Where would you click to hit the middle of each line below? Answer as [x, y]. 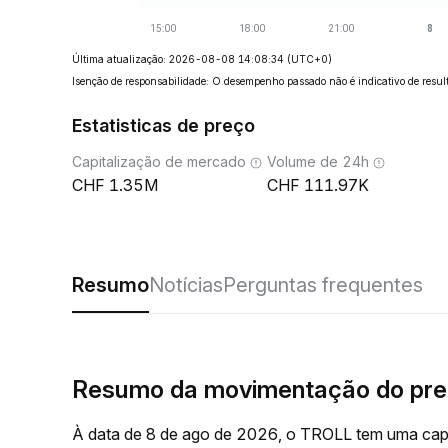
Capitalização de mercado [159, 161]
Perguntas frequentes [323, 285]
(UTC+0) [309, 59]
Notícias [186, 285]
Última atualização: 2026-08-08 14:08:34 [178, 59]
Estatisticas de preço [163, 125]
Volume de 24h [318, 161]
